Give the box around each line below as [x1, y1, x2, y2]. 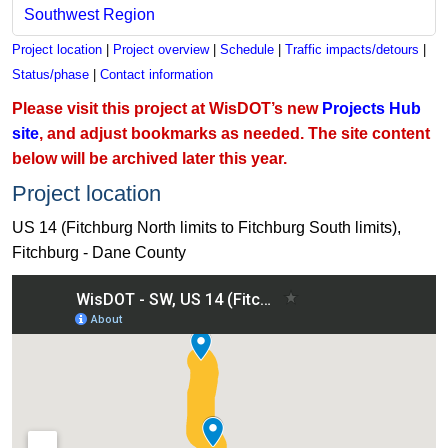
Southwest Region [23, 5, 155, 23]
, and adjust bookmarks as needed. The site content [39, 124, 430, 142]
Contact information [100, 66, 213, 82]
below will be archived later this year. [12, 149, 287, 167]
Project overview [113, 41, 209, 57]
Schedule [220, 41, 274, 57]
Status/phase [12, 66, 89, 82]
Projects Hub [322, 99, 421, 117]
